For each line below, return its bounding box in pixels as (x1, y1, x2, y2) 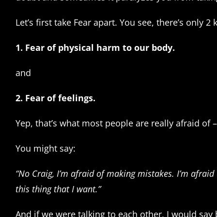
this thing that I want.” (15, 183, 101, 195)
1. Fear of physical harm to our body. (15, 41, 175, 53)
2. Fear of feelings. (15, 92, 95, 104)
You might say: (15, 142, 76, 154)
